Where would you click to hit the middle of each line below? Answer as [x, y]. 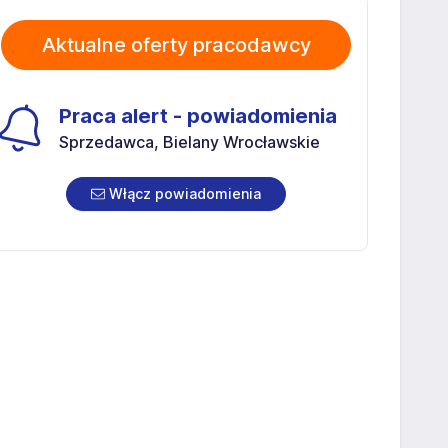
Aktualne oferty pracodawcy [176, 44]
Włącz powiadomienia [183, 193]
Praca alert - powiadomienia [198, 115]
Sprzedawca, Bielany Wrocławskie [189, 141]
